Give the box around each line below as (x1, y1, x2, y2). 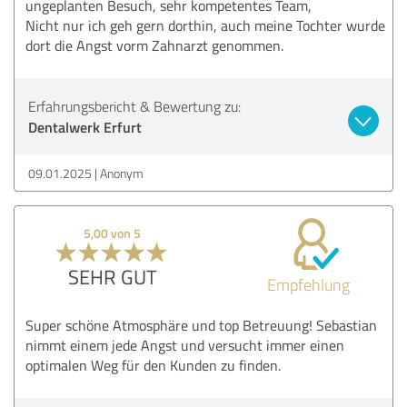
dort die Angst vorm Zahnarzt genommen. (25, 35, 283, 55)
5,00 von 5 (84, 223, 142, 242)
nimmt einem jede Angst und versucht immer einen (25, 334, 344, 355)
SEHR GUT (67, 262, 157, 291)
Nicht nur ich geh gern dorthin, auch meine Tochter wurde (25, 15, 385, 35)
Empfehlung (266, 273, 350, 295)
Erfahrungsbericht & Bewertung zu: (28, 95, 241, 116)
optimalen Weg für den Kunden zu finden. (25, 354, 281, 375)
